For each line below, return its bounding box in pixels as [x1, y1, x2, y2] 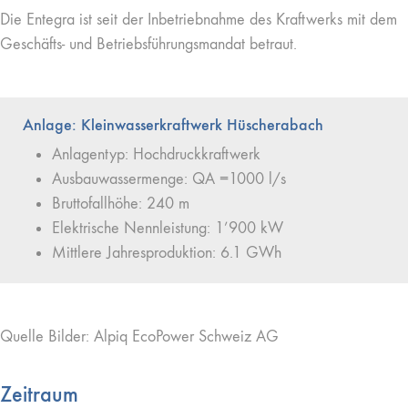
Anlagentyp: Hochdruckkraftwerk [52, 144, 260, 164]
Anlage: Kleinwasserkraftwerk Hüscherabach [23, 114, 323, 135]
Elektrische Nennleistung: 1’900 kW [52, 218, 283, 238]
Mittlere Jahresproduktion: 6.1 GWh [52, 242, 281, 262]
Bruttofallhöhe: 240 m [52, 193, 189, 213]
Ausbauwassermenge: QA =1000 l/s [52, 168, 286, 189]
